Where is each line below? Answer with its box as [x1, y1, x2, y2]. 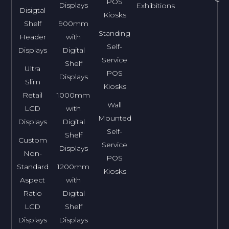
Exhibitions [136, 1, 175, 11]
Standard [16, 162, 49, 172]
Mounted [98, 113, 131, 123]
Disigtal [19, 6, 46, 15]
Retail [22, 90, 43, 100]
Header [19, 32, 46, 42]
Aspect [20, 175, 45, 185]
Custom [18, 135, 47, 145]
